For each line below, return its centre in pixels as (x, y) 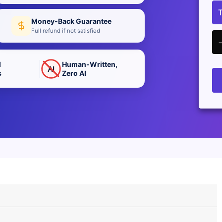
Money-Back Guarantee (71, 21)
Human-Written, (90, 64)
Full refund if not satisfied (65, 30)
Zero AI (74, 73)
